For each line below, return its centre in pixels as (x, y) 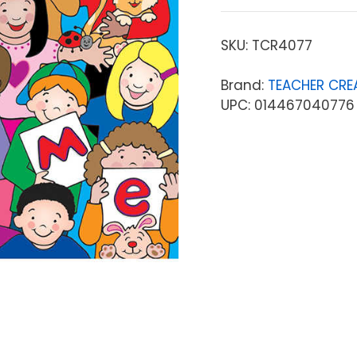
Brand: (244, 85)
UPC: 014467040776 (287, 105)
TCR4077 (282, 45)
